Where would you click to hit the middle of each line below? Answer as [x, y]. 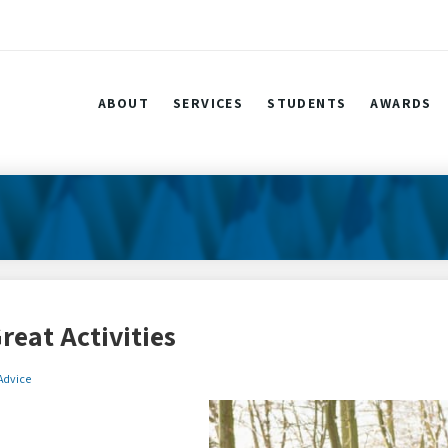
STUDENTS [307, 103]
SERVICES [208, 103]
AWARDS [401, 103]
